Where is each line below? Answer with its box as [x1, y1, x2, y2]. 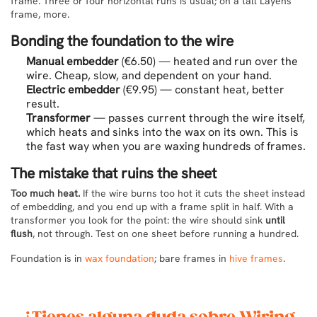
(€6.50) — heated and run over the [119, 54, 298, 69]
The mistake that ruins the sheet [11, 163, 217, 183]
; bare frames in [154, 252, 229, 265]
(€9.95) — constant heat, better [120, 82, 284, 97]
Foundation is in [11, 252, 85, 265]
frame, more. [11, 8, 69, 21]
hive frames [229, 252, 283, 265]
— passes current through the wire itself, [91, 110, 305, 125]
